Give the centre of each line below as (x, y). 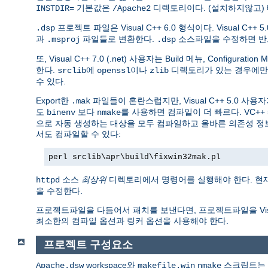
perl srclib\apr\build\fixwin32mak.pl (135, 157)
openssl (114, 71)
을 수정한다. (59, 191)
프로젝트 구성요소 (88, 245)
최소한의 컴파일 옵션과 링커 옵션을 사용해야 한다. (132, 221)
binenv (61, 113)
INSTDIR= (55, 9)
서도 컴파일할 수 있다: (78, 134)
